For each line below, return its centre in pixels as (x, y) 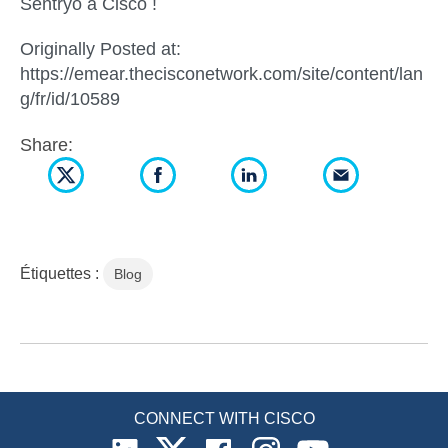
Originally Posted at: (100, 48)
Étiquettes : (61, 273)
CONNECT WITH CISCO (224, 418)
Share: (46, 144)
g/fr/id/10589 (70, 98)
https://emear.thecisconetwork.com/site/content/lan (221, 73)
